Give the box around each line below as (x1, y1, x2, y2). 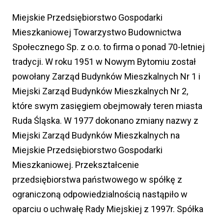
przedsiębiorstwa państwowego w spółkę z (12, 174, 182, 185)
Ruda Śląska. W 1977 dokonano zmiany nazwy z (12, 115, 198, 126)
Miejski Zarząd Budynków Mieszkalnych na (12, 130, 180, 140)
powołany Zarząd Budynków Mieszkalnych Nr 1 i (12, 71, 200, 82)
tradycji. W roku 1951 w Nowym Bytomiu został (12, 56, 196, 67)
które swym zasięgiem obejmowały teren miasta (12, 100, 202, 111)
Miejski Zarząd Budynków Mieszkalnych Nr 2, (12, 85, 188, 96)
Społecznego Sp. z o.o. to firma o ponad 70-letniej (12, 41, 205, 52)
